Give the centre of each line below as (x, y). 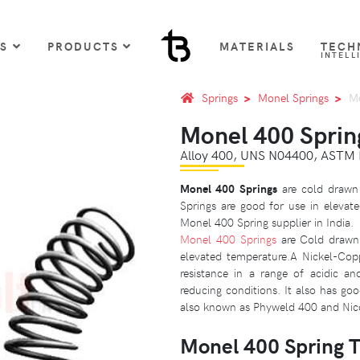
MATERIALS (257, 45)
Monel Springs (293, 97)
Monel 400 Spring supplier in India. (267, 221)
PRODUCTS (83, 45)
